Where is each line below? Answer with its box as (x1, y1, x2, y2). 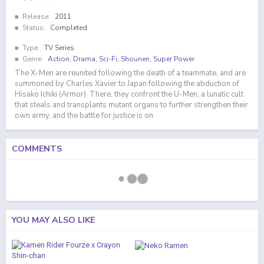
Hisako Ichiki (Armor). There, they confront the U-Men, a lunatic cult (15, 89, 243, 100)
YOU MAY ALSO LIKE (12, 214, 95, 226)
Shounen (121, 54, 150, 64)
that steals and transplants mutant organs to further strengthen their (15, 100, 248, 110)
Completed (50, 23, 87, 32)
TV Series (44, 43, 74, 52)
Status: (22, 23, 45, 32)
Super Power (153, 54, 194, 64)
